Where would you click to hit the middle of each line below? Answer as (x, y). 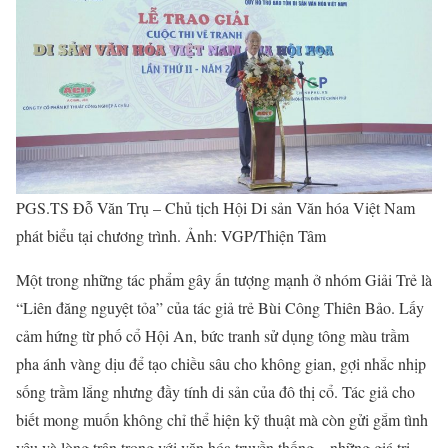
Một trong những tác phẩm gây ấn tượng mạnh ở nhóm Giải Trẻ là (224, 279)
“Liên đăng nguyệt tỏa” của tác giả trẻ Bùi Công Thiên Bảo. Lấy (220, 307)
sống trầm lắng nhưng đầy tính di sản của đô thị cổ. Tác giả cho (215, 391)
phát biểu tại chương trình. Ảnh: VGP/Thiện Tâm (171, 235)
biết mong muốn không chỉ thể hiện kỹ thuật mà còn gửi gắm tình (222, 419)
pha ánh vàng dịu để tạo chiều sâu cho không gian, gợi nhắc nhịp (221, 363)
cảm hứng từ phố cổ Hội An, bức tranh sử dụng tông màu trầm (212, 335)
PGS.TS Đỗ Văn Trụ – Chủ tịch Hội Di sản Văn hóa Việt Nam (215, 207)
